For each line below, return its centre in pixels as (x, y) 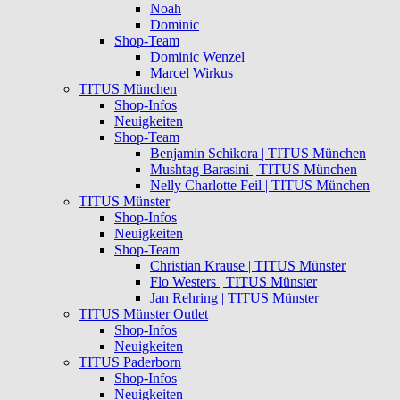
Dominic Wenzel (197, 57)
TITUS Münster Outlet (143, 314)
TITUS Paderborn (130, 362)
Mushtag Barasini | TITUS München (254, 170)
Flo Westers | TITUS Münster (233, 282)
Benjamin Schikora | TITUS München (258, 154)
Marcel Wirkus (192, 73)
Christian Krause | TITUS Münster (248, 266)
